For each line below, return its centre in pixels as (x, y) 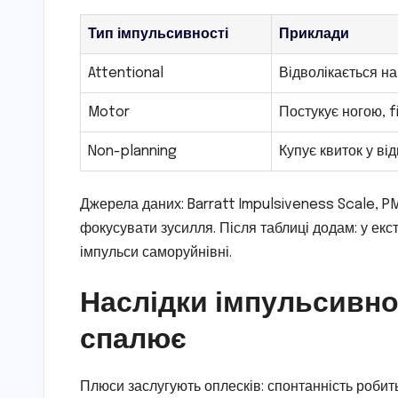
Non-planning (132, 151)
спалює (133, 336)
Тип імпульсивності (158, 34)
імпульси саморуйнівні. (156, 252)
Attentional (126, 73)
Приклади (314, 34)
